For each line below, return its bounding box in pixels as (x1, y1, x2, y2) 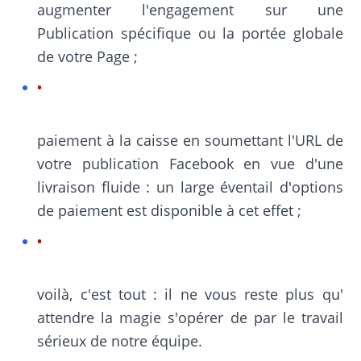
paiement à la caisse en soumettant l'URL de (37, 131, 343, 150)
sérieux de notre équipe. (37, 331, 203, 351)
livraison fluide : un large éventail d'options (37, 177, 343, 197)
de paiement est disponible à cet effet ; (37, 201, 302, 220)
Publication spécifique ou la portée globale (37, 23, 343, 43)
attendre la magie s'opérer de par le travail (37, 308, 343, 327)
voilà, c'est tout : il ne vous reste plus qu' (37, 284, 343, 304)
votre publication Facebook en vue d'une (37, 154, 343, 173)
